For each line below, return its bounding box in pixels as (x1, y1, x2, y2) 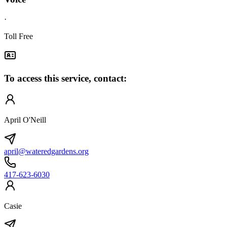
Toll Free (4, 32, 33, 41)
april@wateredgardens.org (4, 147, 89, 156)
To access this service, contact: (4, 72, 127, 84)
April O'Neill (4, 116, 46, 125)
